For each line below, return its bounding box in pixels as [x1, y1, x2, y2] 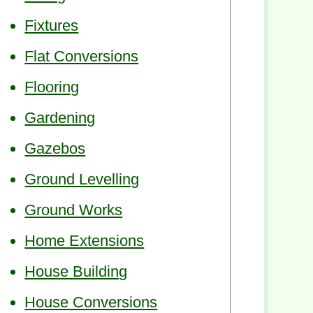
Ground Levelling [24, 170, 140, 188]
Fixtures [24, 16, 79, 34]
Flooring [24, 78, 80, 96]
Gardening [24, 108, 96, 126]
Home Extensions [24, 231, 145, 249]
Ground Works [24, 201, 123, 219]
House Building [24, 262, 128, 280]
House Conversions [24, 293, 158, 311]
